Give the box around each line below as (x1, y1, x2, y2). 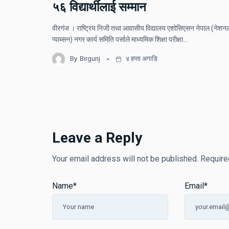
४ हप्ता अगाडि (124, 55, 157, 63)
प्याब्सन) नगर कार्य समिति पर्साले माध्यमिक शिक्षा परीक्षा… (52, 35, 188, 43)
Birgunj (80, 55, 100, 63)
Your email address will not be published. (52, 153, 198, 164)
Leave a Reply (52, 129, 142, 146)
